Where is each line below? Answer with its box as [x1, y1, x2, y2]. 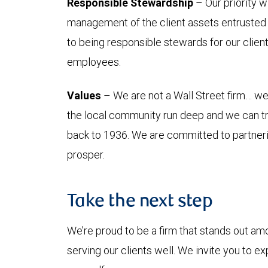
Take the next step [67, 193, 213, 212]
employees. [67, 55, 121, 69]
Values [67, 89, 101, 103]
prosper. [67, 148, 105, 162]
